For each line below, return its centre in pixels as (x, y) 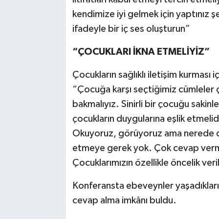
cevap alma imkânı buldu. (124, 201)
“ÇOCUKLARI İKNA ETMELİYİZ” (141, 52)
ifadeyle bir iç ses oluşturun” (131, 29)
